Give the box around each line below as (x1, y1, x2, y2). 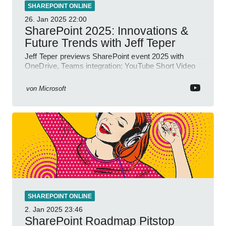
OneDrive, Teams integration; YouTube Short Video (25, 61, 195, 70)
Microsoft (39, 84, 66, 92)
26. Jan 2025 (25, 15, 67, 23)
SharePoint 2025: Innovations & (25, 24, 188, 37)
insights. (25, 71, 53, 80)
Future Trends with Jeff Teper (25, 36, 176, 49)
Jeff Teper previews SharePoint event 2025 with (25, 51, 184, 61)
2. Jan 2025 (25, 205, 63, 213)
